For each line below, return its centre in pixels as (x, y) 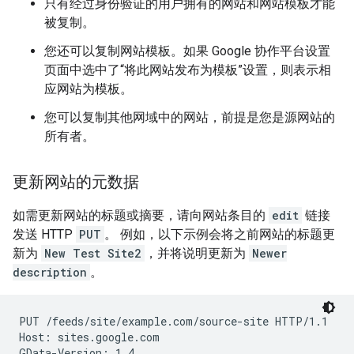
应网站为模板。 (88, 89)
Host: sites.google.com (89, 337)
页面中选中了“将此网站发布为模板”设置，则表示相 (188, 70)
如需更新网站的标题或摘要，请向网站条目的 (141, 215)
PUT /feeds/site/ (70, 321)
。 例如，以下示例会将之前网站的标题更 (220, 234)
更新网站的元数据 (76, 182)
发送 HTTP (44, 234)
